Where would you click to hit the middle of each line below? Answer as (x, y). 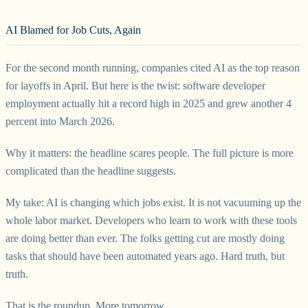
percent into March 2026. (60, 121)
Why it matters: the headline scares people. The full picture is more (150, 153)
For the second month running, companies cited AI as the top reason (153, 67)
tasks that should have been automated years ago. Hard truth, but (145, 256)
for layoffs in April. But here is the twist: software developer (135, 85)
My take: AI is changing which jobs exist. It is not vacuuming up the (153, 202)
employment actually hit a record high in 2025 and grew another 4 (148, 103)
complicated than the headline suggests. (91, 170)
